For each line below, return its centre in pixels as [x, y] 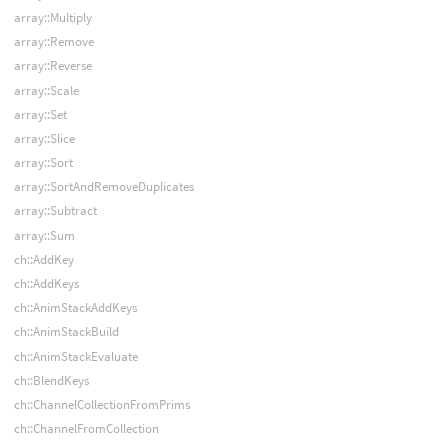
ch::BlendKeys [51, 380]
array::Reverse [52, 66]
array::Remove [53, 42]
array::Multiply [52, 17]
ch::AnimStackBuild [66, 332]
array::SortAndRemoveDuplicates [103, 187]
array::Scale [46, 90]
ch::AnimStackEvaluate [75, 356]
